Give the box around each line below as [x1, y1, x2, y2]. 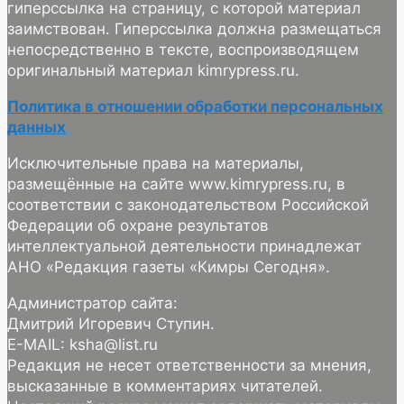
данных [7, 117, 66, 136]
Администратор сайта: [7, 293, 178, 312]
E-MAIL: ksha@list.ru [7, 335, 158, 353]
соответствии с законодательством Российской [7, 195, 369, 214]
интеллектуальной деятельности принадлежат [7, 236, 362, 255]
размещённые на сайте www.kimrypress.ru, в [7, 174, 345, 193]
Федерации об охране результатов [7, 216, 269, 234]
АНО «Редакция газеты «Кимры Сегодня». [7, 257, 330, 276]
